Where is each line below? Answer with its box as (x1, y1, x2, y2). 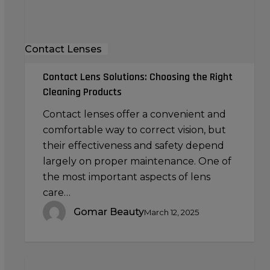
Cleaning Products (42, 84, 122, 99)
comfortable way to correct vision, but (42, 124, 226, 136)
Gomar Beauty (73, 206, 144, 218)
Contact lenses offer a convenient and (42, 108, 226, 120)
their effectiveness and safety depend (42, 139, 224, 151)
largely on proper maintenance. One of (42, 155, 231, 167)
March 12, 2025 (143, 207, 199, 217)
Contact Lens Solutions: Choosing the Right (42, 69, 233, 84)
